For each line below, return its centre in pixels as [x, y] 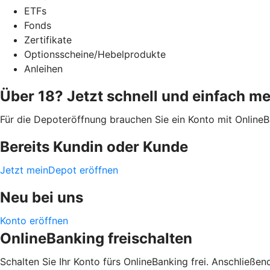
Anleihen [43, 68]
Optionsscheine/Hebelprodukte [95, 54]
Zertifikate [48, 39]
